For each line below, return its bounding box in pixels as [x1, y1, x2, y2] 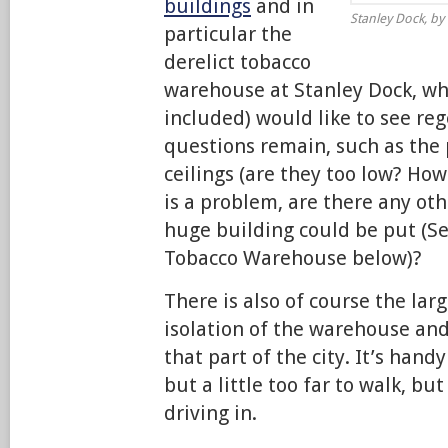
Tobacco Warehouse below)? [164, 246, 422, 270]
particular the [164, 22, 292, 46]
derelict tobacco [164, 50, 311, 74]
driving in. [164, 401, 257, 425]
